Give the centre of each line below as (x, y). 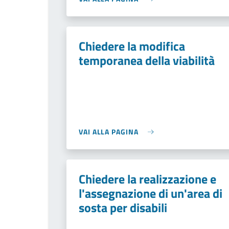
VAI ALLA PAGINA (109, 132)
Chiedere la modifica (132, 46)
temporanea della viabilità (147, 60)
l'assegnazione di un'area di (151, 193)
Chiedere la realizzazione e (147, 179)
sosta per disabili (123, 208)
